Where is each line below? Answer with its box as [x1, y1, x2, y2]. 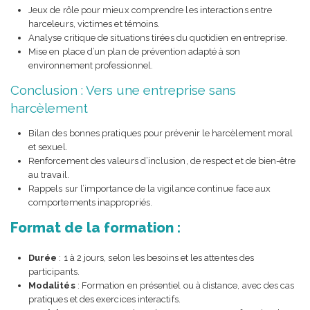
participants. [28, 266, 80, 277]
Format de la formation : [10, 219, 181, 237]
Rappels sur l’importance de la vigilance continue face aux [28, 183, 271, 194]
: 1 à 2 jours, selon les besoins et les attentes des [57, 253, 255, 264]
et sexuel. [28, 142, 68, 153]
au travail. [28, 170, 69, 181]
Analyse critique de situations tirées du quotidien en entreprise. [28, 33, 288, 44]
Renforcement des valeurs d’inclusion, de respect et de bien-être [28, 156, 296, 167]
